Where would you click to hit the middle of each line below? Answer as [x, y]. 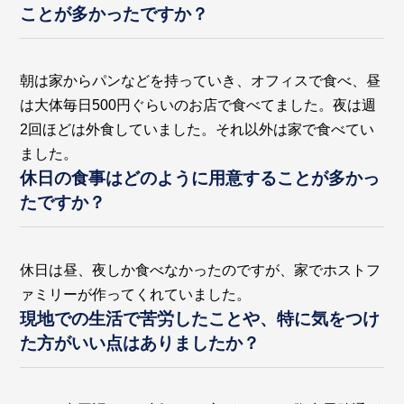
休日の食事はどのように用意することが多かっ [200, 179]
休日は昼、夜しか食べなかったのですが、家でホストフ [201, 270]
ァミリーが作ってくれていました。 [136, 294]
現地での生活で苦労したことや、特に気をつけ [200, 318]
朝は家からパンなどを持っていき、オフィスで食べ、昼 [201, 81]
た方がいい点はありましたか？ [140, 343]
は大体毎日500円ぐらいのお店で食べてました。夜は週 [198, 106]
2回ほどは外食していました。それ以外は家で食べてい [197, 130]
